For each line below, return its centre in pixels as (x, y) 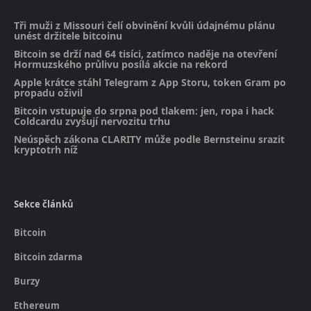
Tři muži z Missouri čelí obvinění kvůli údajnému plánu (144, 25)
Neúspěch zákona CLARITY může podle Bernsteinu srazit (149, 139)
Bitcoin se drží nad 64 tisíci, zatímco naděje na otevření (145, 53)
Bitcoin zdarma (48, 257)
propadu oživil (48, 92)
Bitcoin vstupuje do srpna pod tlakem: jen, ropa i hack (144, 110)
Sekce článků (44, 204)
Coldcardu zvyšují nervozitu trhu (92, 121)
